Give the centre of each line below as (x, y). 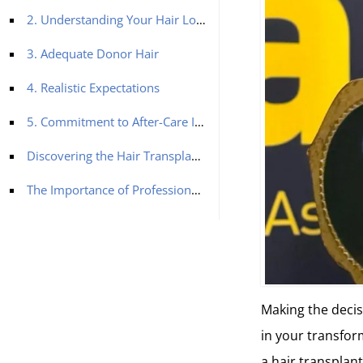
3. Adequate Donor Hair (93, 53)
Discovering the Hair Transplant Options (109, 155)
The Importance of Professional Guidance (109, 189)
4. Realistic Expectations (95, 87)
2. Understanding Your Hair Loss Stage (111, 19)
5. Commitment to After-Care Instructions (111, 121)
